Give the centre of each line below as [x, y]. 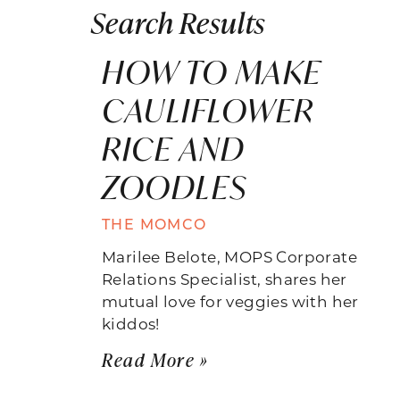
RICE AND [173, 148]
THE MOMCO [154, 223]
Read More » [155, 359]
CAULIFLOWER [208, 110]
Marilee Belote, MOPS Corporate [229, 256]
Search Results [179, 21]
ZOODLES [175, 187]
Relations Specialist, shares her [225, 278]
